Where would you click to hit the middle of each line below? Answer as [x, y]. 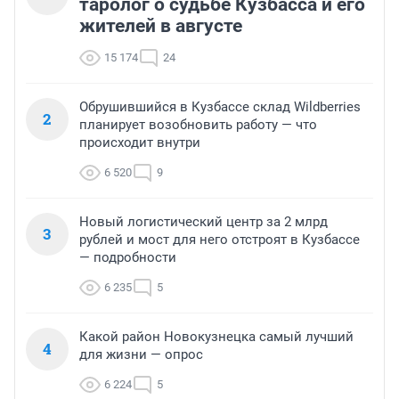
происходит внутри [140, 143]
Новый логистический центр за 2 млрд [204, 222]
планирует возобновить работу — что [198, 125]
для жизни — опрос [141, 355]
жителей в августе [161, 26]
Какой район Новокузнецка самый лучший [216, 337]
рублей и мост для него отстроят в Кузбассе [220, 240]
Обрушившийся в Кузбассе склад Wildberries [220, 107]
